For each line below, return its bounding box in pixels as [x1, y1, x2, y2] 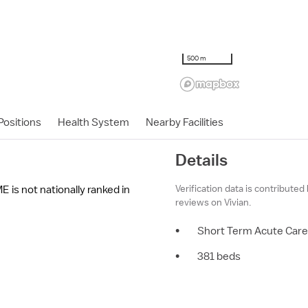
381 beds [197, 250, 241, 263]
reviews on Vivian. [175, 196, 251, 208]
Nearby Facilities [146, 115, 223, 129]
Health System [58, 115, 129, 129]
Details [175, 150, 228, 169]
